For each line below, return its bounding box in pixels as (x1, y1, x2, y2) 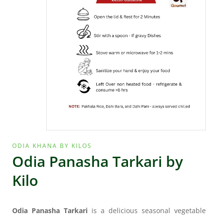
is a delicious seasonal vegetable (88, 206, 206, 216)
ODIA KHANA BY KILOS (12, 142, 92, 150)
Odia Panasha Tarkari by (12, 151, 183, 172)
